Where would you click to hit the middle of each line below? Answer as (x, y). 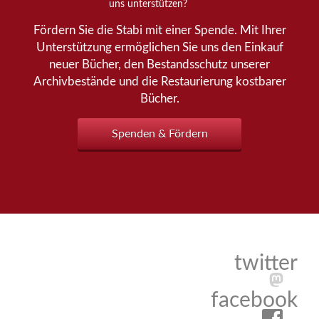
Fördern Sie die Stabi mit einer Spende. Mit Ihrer (159, 31)
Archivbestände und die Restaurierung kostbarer (159, 82)
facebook (254, 301)
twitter (266, 264)
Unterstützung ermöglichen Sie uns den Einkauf (159, 48)
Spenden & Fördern (159, 134)
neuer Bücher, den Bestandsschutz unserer (159, 65)
